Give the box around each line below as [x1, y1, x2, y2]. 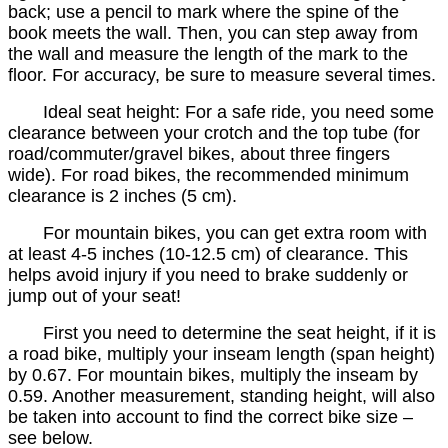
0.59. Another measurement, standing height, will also [8, 386, 435, 407]
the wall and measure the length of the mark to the [8, 44, 408, 65]
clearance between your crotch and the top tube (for [8, 123, 420, 144]
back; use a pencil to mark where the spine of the [8, 2, 399, 23]
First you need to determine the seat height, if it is [43, 323, 436, 344]
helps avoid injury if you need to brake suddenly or [8, 265, 408, 286]
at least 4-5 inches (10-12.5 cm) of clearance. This [8, 244, 408, 265]
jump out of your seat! [8, 286, 181, 307]
